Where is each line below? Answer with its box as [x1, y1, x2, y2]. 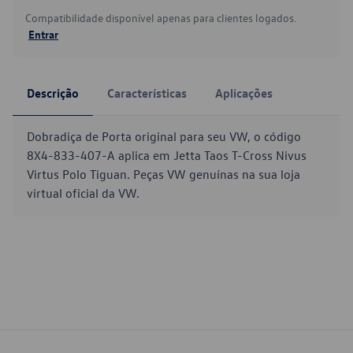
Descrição [27, 85, 79, 101]
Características [107, 85, 187, 101]
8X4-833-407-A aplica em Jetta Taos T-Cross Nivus [27, 147, 307, 163]
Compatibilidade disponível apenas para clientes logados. [25, 10, 296, 25]
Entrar [28, 27, 58, 41]
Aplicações [215, 85, 273, 101]
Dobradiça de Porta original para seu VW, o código [27, 128, 301, 144]
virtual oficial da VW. [27, 185, 139, 201]
